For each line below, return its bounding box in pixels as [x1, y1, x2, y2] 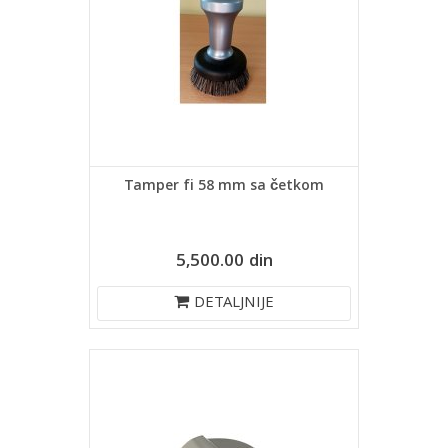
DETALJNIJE [194, 291, 274, 317]
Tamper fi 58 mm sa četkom [124, 175, 324, 199]
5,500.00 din [175, 248, 273, 277]
